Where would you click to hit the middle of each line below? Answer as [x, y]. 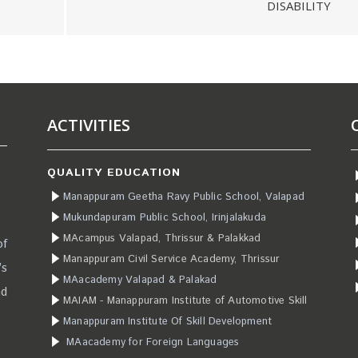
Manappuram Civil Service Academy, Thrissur [172, 259]
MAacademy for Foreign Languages [153, 342]
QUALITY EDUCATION [114, 172]
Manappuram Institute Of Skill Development [168, 321]
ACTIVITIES [89, 125]
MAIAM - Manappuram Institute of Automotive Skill [185, 300]
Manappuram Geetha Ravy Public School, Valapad [184, 197]
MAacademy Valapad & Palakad [140, 280]
